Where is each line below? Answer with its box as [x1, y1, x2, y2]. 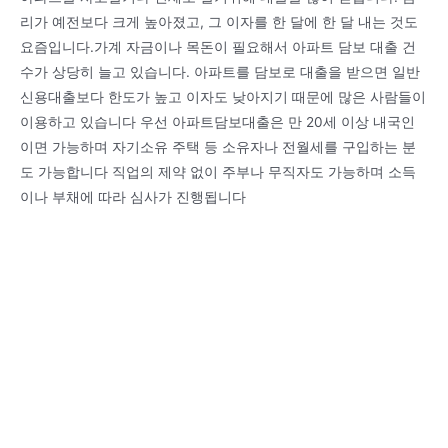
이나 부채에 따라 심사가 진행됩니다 [20, 188, 246, 205]
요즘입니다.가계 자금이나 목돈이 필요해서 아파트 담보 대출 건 [20, 38, 416, 55]
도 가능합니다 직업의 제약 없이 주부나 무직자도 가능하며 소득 [20, 163, 416, 180]
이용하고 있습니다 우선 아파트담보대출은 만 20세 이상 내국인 [20, 113, 415, 130]
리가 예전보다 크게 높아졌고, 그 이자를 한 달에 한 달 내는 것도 [20, 13, 418, 30]
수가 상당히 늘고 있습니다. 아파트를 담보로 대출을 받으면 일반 [20, 63, 420, 80]
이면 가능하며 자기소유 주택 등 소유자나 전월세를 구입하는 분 [20, 138, 416, 155]
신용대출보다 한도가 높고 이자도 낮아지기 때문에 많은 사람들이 [20, 88, 426, 105]
